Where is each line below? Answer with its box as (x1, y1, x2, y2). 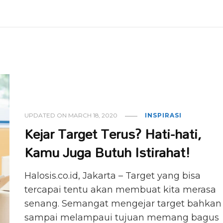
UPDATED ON (24, 111, 69, 119)
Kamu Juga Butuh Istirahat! (24, 138, 191, 166)
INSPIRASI (145, 111, 182, 119)
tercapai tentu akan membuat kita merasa (24, 184, 217, 196)
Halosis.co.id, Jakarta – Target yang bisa (24, 170, 201, 182)
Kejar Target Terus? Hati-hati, (24, 120, 202, 148)
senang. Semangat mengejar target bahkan (24, 198, 222, 210)
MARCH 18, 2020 (68, 111, 118, 119)
